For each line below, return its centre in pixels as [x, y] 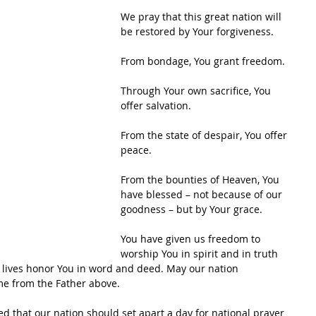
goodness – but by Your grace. [192, 209]
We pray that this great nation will [202, 17]
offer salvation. [156, 105]
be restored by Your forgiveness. [197, 31]
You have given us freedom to [192, 239]
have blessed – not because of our [203, 194]
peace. [136, 150]
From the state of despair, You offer [205, 135]
